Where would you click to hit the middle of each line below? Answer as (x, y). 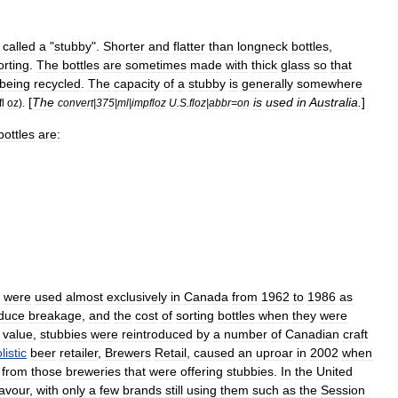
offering (202, 371)
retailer (79, 352)
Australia (334, 102)
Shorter (124, 46)
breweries (93, 371)
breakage (55, 315)
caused (214, 352)
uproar (275, 352)
